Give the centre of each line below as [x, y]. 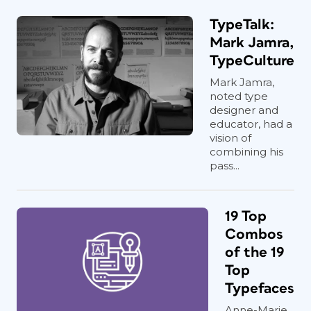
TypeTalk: [242, 25]
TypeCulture [252, 61]
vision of [230, 138]
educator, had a [251, 124]
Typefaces [260, 289]
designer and [244, 110]
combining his [246, 152]
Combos [254, 235]
